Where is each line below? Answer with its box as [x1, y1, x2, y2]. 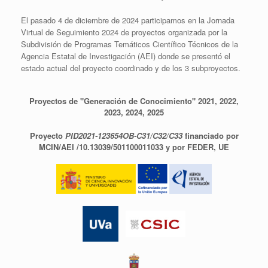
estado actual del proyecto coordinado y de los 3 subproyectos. [21, 62, 240, 74]
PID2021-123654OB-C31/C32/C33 [65, 129, 185, 141]
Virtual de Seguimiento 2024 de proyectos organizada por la [21, 26, 227, 38]
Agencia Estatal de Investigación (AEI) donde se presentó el [21, 50, 230, 62]
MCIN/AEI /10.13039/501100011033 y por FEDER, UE [39, 141, 229, 153]
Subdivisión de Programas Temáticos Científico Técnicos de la [21, 38, 238, 50]
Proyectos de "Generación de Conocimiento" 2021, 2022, [29, 95, 239, 106]
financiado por [184, 129, 239, 141]
